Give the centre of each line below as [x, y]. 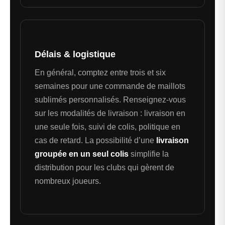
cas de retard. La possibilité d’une [95, 141]
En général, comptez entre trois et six [100, 73]
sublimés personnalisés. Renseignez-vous [110, 100]
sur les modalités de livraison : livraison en [110, 114]
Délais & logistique [75, 54]
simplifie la [149, 154]
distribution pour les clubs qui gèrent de [104, 168]
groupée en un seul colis [82, 154]
